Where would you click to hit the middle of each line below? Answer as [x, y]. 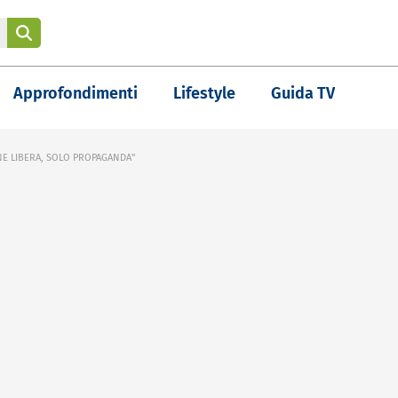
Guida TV [303, 93]
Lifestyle [204, 93]
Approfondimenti [76, 93]
